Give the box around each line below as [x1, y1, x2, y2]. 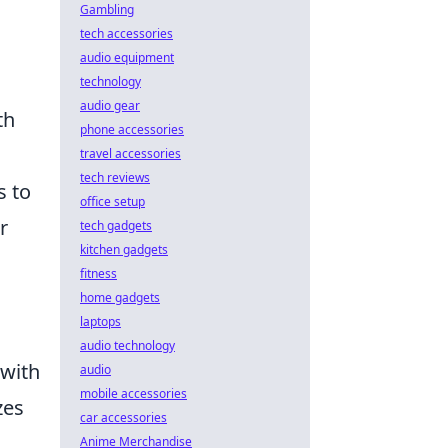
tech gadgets [80, 217, 152, 234]
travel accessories [80, 145, 181, 162]
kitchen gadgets [80, 241, 168, 258]
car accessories [80, 409, 167, 426]
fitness [80, 265, 117, 282]
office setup [80, 193, 145, 210]
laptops [80, 313, 121, 330]
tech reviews [80, 169, 150, 186]
